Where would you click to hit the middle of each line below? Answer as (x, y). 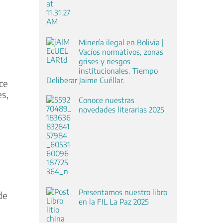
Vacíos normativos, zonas (121, 51)
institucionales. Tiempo (118, 70)
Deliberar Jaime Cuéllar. (85, 80)
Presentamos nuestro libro (123, 192)
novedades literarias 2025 (121, 109)
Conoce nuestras (106, 100)
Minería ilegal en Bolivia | (121, 42)
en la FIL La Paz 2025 (113, 201)
